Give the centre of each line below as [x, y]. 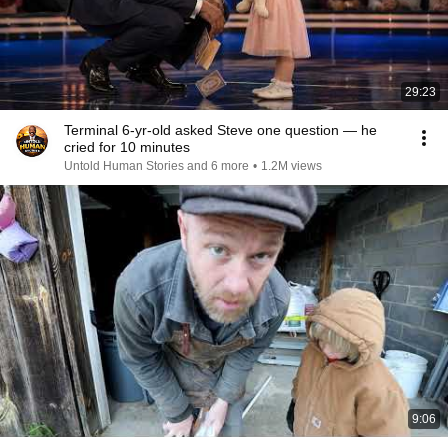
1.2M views [291, 166]
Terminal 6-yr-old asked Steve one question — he [220, 130]
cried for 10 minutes [127, 147]
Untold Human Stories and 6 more [156, 166]
